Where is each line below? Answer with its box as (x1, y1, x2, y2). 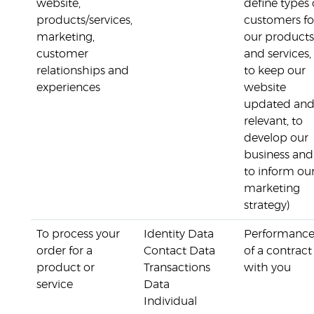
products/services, (36, 15, 132, 26)
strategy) (244, 200, 290, 211)
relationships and (36, 65, 129, 76)
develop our (244, 132, 308, 144)
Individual (144, 296, 197, 307)
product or (36, 262, 95, 273)
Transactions (144, 262, 210, 273)
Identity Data (144, 228, 214, 240)
